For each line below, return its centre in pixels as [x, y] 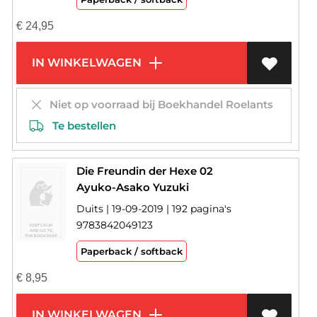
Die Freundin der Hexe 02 [144, 171]
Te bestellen [80, 126]
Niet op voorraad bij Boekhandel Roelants [158, 105]
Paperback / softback [131, 252]
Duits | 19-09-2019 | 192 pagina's [154, 209]
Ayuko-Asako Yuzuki [132, 188]
